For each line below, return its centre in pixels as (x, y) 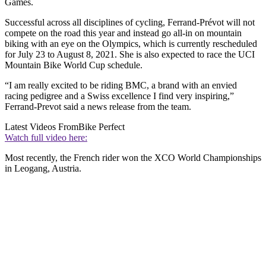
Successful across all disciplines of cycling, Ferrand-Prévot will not (130, 22)
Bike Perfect (102, 126)
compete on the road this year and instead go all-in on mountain (123, 33)
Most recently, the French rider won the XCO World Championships (133, 157)
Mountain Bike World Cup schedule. (75, 65)
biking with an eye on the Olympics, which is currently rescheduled (131, 43)
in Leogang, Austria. (44, 168)
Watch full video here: (46, 137)
